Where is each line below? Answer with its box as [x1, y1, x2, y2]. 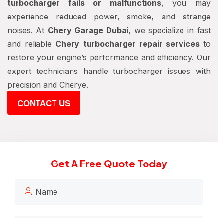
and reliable [7, 39, 56, 49]
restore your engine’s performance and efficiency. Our [7, 53, 211, 62]
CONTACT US [18, 99, 70, 108]
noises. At [7, 25, 48, 35]
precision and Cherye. [7, 80, 88, 90]
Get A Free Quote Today [51, 157, 167, 169]
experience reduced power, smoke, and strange [7, 12, 211, 21]
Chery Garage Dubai [48, 25, 128, 35]
